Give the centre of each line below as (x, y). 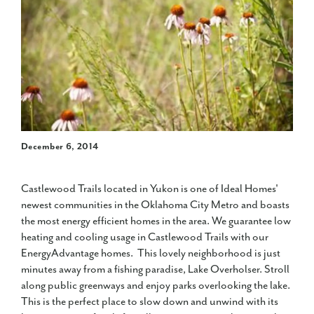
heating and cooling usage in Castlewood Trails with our (145, 238)
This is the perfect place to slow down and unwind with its (150, 302)
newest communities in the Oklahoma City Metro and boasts (155, 205)
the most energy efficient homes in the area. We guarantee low (156, 221)
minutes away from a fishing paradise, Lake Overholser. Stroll (155, 270)
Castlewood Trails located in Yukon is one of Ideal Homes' (150, 189)
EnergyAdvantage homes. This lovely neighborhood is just (151, 254)
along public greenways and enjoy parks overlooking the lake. (156, 286)
